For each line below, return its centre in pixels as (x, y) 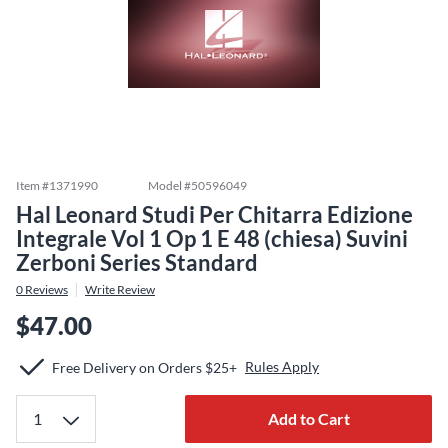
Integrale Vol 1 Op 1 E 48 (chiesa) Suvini (212, 238)
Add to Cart (308, 418)
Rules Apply (282, 366)
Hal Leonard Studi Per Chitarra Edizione (214, 214)
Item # (32, 185)
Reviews (45, 289)
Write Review (120, 289)
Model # (169, 185)
